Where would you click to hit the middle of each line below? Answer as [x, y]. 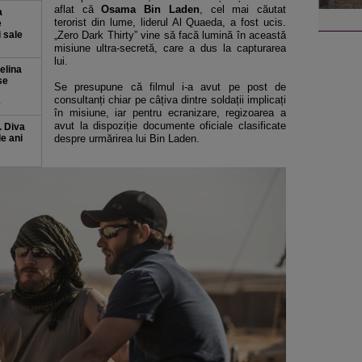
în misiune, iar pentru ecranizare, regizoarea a [170, 113]
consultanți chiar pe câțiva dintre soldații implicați [170, 100]
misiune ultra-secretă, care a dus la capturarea [170, 48]
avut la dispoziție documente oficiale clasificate [170, 126]
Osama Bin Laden [150, 9]
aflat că [78, 9]
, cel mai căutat [243, 9]
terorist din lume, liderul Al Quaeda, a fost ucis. [170, 22]
